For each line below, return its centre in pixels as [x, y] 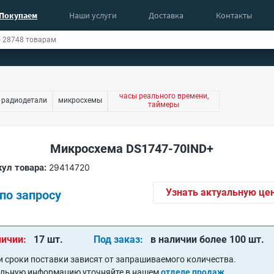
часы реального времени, [164, 96]
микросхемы [80, 100]
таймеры [164, 104]
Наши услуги [93, 15]
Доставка [166, 15]
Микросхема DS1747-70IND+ [131, 149]
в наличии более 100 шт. [208, 239]
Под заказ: [119, 239]
